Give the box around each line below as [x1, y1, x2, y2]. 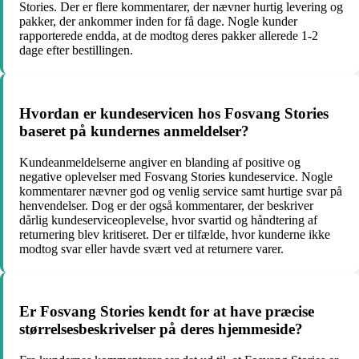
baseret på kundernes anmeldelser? [19, 122, 249, 139]
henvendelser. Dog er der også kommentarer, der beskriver [19, 198, 313, 212]
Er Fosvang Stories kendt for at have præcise [19, 303, 314, 321]
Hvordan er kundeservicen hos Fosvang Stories [19, 104, 329, 122]
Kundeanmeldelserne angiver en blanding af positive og [19, 155, 301, 169]
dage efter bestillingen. [19, 43, 133, 58]
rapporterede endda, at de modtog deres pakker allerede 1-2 [19, 29, 318, 43]
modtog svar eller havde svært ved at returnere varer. [19, 241, 284, 256]
